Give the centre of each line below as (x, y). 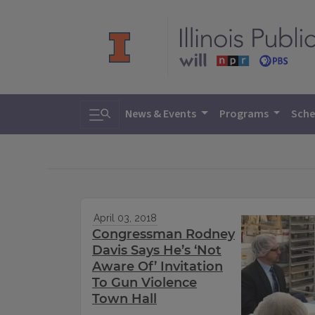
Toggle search (130, 110)
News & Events (162, 114)
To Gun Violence (144, 283)
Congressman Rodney (163, 234)
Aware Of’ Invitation (157, 267)
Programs (245, 114)
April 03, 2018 (125, 218)
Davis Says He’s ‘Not (157, 251)
